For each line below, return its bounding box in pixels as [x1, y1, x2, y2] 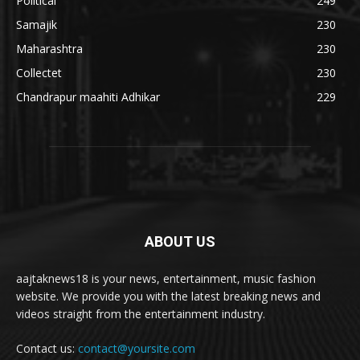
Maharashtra [16, 41, 83, 57]
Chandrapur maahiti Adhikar [16, 89, 160, 105]
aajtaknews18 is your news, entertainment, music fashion [16, 271, 316, 287]
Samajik [16, 17, 57, 33]
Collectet [16, 65, 62, 81]
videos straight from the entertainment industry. [16, 306, 265, 322]
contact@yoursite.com [78, 341, 195, 357]
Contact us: [16, 341, 78, 357]
